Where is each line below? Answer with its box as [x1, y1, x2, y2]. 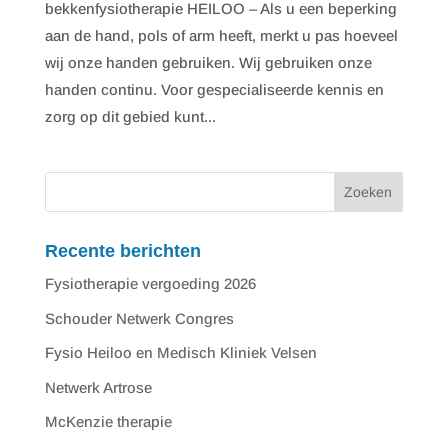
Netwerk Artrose [44, 378, 152, 396]
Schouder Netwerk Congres [44, 309, 234, 327]
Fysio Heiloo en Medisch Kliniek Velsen [44, 344, 317, 361]
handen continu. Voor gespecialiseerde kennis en [44, 81, 384, 98]
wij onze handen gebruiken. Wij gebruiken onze [44, 54, 372, 71]
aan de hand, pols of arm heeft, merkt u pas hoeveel [44, 27, 398, 44]
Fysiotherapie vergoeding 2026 [44, 275, 256, 292]
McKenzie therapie [44, 413, 172, 430]
